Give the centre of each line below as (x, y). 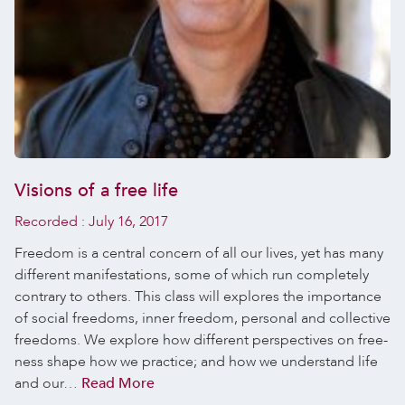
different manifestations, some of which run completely (192, 274)
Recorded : (52, 222)
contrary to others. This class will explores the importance (198, 296)
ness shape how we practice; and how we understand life (196, 361)
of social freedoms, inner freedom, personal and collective (202, 318)
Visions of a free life (96, 191)
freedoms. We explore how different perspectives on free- (201, 339)
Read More (118, 383)
